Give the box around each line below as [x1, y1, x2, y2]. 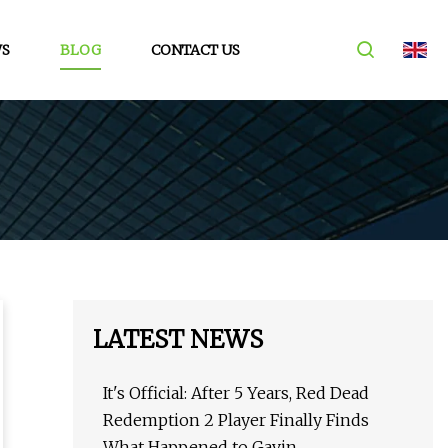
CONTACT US [151, 40, 240, 59]
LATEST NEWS [93, 324, 263, 356]
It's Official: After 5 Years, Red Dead [103, 383, 369, 404]
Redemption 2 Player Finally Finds [103, 410, 369, 431]
